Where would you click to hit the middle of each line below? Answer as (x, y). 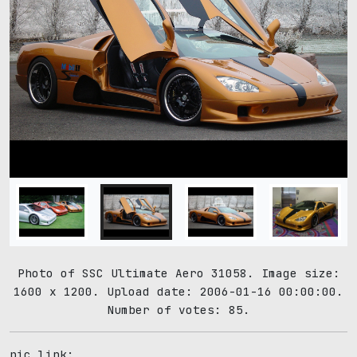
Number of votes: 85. (178, 310)
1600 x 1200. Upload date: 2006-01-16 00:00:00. (178, 291)
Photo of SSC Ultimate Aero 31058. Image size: (178, 273)
